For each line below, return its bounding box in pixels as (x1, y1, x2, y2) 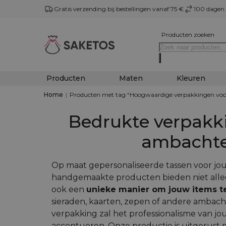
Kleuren (177, 74, 205, 83)
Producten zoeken (161, 31, 214, 38)
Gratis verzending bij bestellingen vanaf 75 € (54, 5, 184, 13)
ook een (51, 185, 86, 194)
